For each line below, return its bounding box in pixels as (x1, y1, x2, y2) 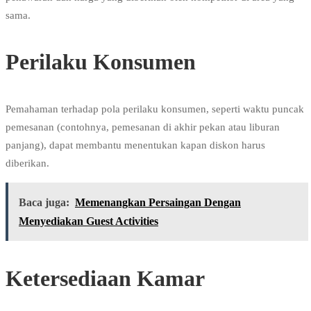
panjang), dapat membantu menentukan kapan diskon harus (6, 139, 265, 151)
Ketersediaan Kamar (6, 265, 205, 291)
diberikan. (6, 157, 49, 169)
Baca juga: (19, 196, 69, 208)
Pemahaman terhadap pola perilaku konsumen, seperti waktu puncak (6, 103, 304, 115)
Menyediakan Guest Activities (19, 215, 158, 227)
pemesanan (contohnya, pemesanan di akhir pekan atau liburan (6, 121, 280, 133)
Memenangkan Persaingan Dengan (75, 196, 241, 208)
